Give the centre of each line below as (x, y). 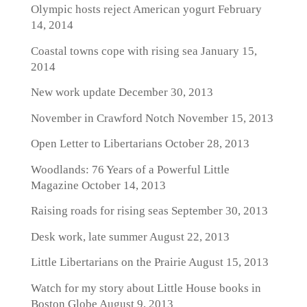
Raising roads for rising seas (99, 211)
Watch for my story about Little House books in (146, 288)
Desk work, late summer (89, 236)
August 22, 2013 (188, 236)
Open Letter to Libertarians (96, 144)
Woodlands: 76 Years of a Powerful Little (130, 169)
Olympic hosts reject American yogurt (123, 9)
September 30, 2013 (218, 211)
